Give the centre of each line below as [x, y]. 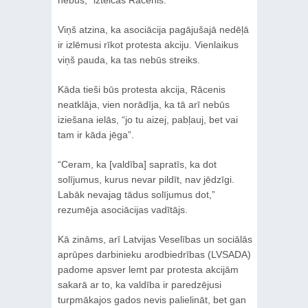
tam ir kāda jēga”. [96, 134]
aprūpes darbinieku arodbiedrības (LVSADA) [154, 254]
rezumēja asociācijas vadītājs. [122, 209]
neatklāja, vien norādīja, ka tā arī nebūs [143, 104]
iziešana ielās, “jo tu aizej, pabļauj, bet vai [147, 119]
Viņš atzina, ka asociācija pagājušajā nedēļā [153, 29]
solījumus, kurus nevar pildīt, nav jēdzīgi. [146, 179]
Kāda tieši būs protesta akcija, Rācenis [141, 89]
